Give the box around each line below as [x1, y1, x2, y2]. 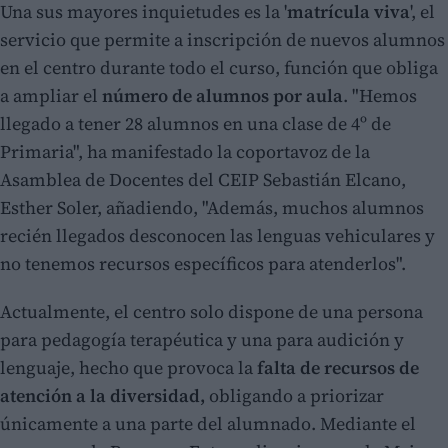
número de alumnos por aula [102, 83, 343, 109]
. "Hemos [343, 83, 417, 109]
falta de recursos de [253, 355, 419, 381]
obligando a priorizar [205, 383, 384, 409]
